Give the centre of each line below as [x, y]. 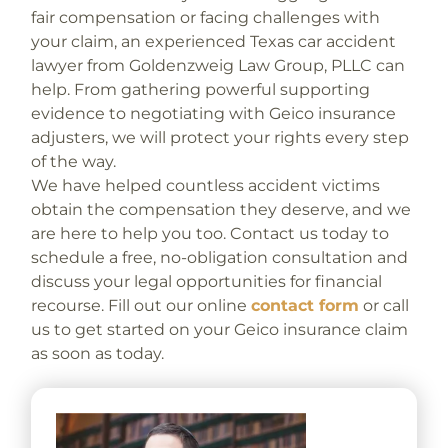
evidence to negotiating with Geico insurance [213, 113]
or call [383, 305]
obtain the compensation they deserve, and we [220, 209]
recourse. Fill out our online [140, 305]
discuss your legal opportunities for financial [206, 281]
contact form [304, 305]
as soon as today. [97, 353]
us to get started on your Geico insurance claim [219, 329]
